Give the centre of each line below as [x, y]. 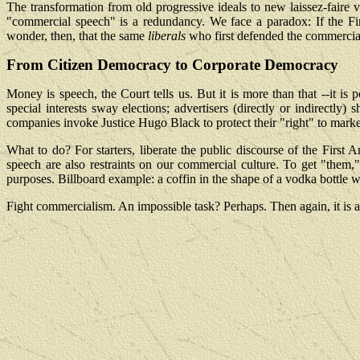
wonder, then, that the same [77, 36]
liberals [167, 36]
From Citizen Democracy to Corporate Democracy [172, 65]
